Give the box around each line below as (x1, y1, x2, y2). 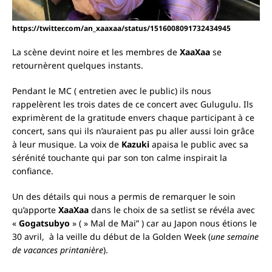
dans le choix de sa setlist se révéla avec (89, 204, 257, 216)
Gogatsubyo (19, 217, 70, 229)
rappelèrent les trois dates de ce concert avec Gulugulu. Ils (12, 98, 253, 110)
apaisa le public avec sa (149, 138, 248, 151)
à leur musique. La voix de (12, 138, 121, 151)
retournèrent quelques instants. (12, 59, 143, 72)
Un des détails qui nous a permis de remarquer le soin (12, 191, 236, 203)
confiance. (12, 165, 53, 177)
